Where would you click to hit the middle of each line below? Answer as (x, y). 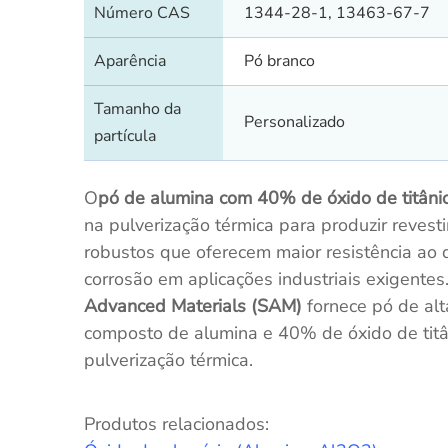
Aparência (130, 61)
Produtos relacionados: (176, 424)
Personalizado (294, 122)
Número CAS (142, 13)
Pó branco (279, 61)
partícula (125, 136)
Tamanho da (138, 109)
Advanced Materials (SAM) (192, 306)
